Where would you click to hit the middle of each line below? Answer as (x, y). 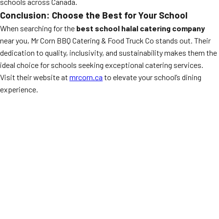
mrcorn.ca (86, 77)
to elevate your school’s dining (152, 77)
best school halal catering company (141, 28)
